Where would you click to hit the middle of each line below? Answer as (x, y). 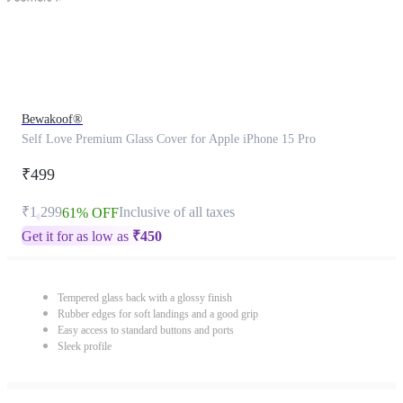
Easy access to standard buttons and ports (146, 330)
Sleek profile (85, 346)
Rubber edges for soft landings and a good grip (158, 314)
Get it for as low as (77, 236)
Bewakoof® (52, 119)
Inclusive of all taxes (177, 212)
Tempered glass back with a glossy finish (145, 298)
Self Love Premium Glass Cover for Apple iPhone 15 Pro (169, 139)
